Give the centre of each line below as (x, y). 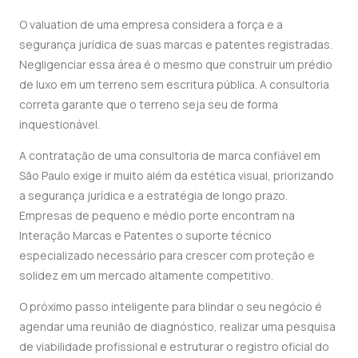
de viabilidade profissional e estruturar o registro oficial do (174, 347)
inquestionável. (60, 124)
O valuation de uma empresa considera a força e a (151, 24)
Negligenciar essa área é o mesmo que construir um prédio (176, 64)
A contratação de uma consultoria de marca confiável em (170, 156)
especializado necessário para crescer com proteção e (167, 256)
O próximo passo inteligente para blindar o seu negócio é (171, 307)
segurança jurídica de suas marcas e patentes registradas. (176, 44)
